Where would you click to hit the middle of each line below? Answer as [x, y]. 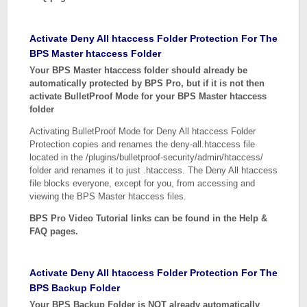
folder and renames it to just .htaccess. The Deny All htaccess [154, 170]
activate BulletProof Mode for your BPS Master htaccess [148, 96]
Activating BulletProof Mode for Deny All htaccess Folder [143, 131]
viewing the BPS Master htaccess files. [108, 196]
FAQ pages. [54, 231]
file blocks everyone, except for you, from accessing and [143, 183]
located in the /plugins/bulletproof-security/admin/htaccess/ [147, 157]
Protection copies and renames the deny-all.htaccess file [143, 144]
